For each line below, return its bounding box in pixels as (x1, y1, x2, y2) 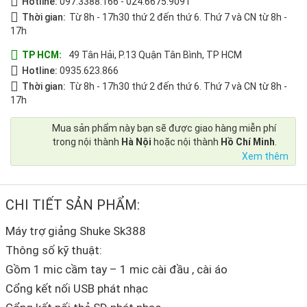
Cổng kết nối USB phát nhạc (5, 282, 148, 296)
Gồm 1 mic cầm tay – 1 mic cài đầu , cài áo (5, 262, 228, 277)
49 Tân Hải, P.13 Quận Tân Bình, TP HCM (69, 49, 242, 61)
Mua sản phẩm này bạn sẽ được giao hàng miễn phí (52, 123, 276, 134)
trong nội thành (52, 136, 121, 148)
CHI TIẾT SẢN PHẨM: (5, 197, 140, 214)
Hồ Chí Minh (221, 136, 275, 148)
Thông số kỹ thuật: (5, 243, 102, 258)
